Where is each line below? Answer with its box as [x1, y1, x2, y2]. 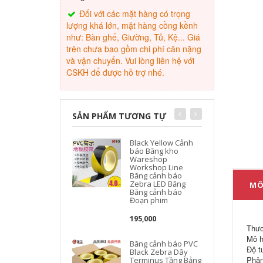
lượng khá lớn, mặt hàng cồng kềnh [66, 19, 198, 31]
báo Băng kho [130, 146, 179, 156]
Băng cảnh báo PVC [130, 238, 198, 249]
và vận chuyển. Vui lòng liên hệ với [66, 55, 194, 66]
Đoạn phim [130, 195, 168, 205]
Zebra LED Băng [130, 178, 186, 189]
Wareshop [130, 154, 168, 164]
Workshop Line [130, 162, 184, 173]
